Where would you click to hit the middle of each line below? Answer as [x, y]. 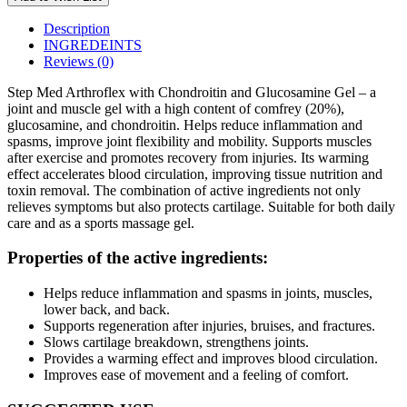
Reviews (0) [79, 61]
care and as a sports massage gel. [101, 223]
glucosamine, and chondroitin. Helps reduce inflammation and [185, 124]
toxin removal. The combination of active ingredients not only [184, 190]
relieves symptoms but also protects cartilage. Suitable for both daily [201, 206]
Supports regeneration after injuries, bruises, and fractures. [209, 326]
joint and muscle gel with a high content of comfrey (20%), [176, 108]
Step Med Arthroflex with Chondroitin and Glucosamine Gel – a [192, 92]
